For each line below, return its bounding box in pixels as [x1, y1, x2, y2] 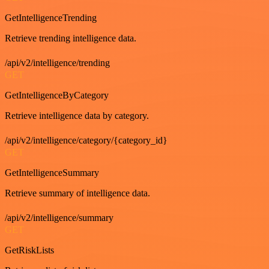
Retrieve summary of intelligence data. [5, 188, 150, 199]
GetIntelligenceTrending [5, 13, 97, 23]
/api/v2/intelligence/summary [5, 213, 113, 223]
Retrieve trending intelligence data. [5, 33, 136, 44]
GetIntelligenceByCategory [5, 90, 109, 101]
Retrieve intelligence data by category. [5, 110, 149, 121]
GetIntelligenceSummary [5, 168, 99, 178]
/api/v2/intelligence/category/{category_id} [5, 135, 168, 146]
